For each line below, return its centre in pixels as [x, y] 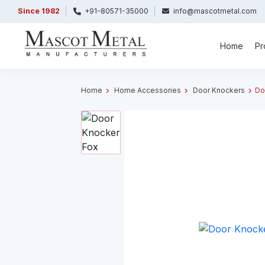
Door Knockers [219, 90]
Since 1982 [39, 11]
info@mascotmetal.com [215, 11]
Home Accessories [147, 90]
